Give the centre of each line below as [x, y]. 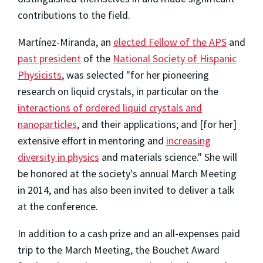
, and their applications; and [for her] [157, 124]
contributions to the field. [74, 15]
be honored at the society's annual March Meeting [127, 174]
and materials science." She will [168, 157]
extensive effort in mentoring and [92, 141]
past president [49, 59]
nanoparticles [47, 124]
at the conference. [58, 207]
